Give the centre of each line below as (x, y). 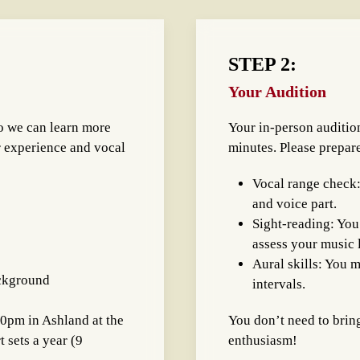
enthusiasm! (263, 340)
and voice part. (295, 204)
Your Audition (277, 92)
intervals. (279, 284)
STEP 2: (262, 64)
